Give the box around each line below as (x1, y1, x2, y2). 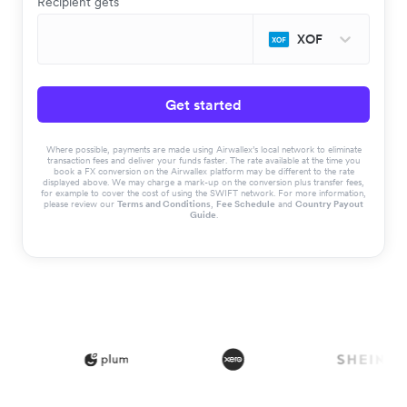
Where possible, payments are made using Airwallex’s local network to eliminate (45, 144, 362, 155)
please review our (44, 198, 117, 210)
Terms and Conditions (117, 198, 211, 210)
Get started (165, 95, 242, 114)
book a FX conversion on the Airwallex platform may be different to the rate (53, 165, 354, 177)
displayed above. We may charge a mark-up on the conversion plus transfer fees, (43, 176, 364, 188)
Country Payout (295, 198, 363, 210)
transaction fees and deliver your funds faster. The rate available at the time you (46, 154, 361, 166)
